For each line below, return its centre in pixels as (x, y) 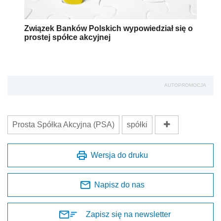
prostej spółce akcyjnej (67, 37)
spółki (137, 124)
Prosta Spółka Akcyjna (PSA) (63, 124)
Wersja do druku (119, 155)
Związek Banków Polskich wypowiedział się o (109, 28)
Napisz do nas (119, 184)
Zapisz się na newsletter (128, 214)
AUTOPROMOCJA (185, 85)
